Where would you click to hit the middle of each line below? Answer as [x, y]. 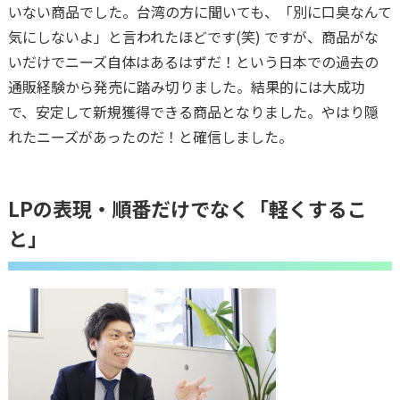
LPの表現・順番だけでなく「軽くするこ [187, 208]
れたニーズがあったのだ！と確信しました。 [150, 136]
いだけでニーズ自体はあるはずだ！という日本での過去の [193, 61]
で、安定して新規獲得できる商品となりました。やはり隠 [193, 111]
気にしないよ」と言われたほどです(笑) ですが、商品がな [193, 36]
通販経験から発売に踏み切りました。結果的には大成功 [186, 86]
